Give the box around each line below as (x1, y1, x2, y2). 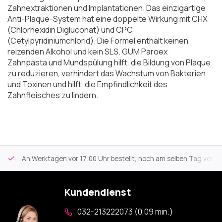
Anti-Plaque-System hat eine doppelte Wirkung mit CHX (7, 13, 208, 24)
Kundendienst (64, 186, 131, 199)
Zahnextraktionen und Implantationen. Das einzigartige (7, 2, 206, 13)
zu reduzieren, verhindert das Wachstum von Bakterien (7, 68, 206, 79)
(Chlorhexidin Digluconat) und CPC (7, 24, 133, 35)
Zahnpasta (7, 57, 47, 68)
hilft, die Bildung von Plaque (114, 57, 211, 68)
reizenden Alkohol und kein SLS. (7, 46, 120, 57)
